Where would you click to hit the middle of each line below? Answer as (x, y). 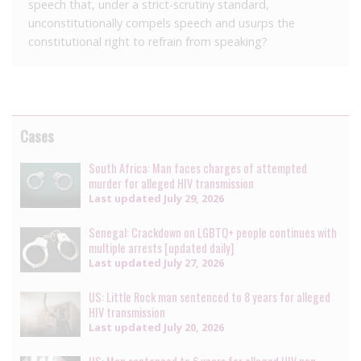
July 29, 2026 (193, 198)
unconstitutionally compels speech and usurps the (162, 23)
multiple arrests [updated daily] (161, 247)
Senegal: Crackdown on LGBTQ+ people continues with (213, 232)
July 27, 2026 (193, 262)
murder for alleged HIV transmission (171, 183)
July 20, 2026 (193, 327)
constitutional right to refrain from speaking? (148, 41)
